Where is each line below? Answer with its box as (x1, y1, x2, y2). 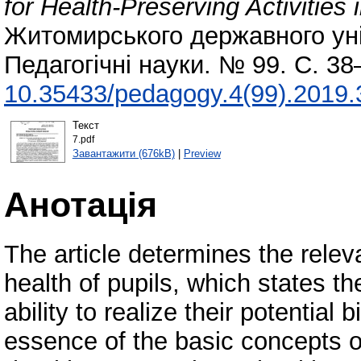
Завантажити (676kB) (72, 147, 175, 160)
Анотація (4, 185, 157, 224)
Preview (183, 147, 221, 160)
